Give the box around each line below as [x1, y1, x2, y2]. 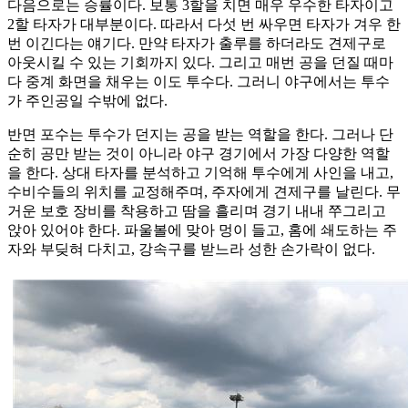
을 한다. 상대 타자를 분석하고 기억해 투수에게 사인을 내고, [7, 165, 393, 181]
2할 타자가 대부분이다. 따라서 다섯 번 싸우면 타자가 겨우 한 [7, 16, 401, 33]
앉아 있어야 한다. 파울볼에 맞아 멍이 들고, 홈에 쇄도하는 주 [7, 222, 397, 239]
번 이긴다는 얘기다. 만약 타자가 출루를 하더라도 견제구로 [7, 36, 386, 52]
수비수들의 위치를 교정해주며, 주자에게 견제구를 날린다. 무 [7, 184, 401, 200]
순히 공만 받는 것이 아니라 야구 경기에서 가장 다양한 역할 [7, 146, 390, 162]
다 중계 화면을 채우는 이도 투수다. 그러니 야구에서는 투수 [7, 74, 390, 90]
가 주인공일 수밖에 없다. [7, 93, 168, 109]
